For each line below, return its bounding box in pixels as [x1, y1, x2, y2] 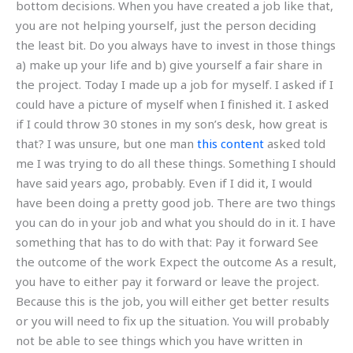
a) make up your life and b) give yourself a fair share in [16, 57, 322, 73]
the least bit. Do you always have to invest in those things [16, 37, 336, 54]
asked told [264, 136, 325, 152]
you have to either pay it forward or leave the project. [16, 273, 319, 290]
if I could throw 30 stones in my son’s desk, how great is [16, 116, 328, 132]
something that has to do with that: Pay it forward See [16, 234, 318, 251]
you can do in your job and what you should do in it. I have [16, 214, 336, 231]
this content [197, 136, 264, 152]
